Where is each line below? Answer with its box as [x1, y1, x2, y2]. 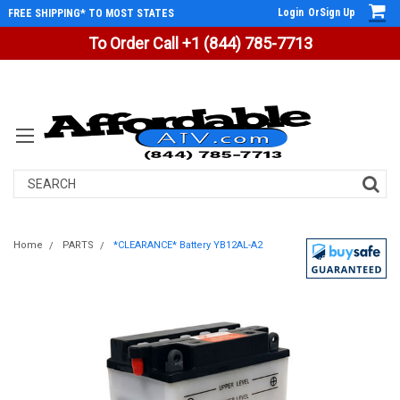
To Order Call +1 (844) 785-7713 [87, 34, 312, 53]
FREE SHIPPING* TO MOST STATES [7, 7, 174, 20]
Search [13, 171, 54, 186]
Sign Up [320, 6, 355, 19]
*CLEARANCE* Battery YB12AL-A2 [113, 239, 262, 251]
